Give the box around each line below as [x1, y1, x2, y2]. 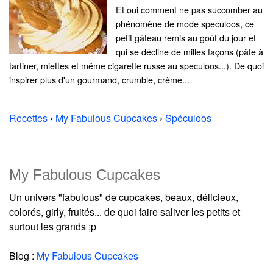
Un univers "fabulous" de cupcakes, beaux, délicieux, [9, 190, 238, 205]
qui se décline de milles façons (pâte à [116, 45, 263, 58]
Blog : [9, 249, 37, 263]
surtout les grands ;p [9, 219, 96, 234]
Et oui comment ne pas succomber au [116, 3, 263, 16]
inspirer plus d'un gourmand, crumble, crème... [9, 73, 190, 87]
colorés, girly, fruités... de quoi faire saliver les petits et [9, 205, 240, 219]
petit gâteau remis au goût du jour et [116, 31, 256, 44]
